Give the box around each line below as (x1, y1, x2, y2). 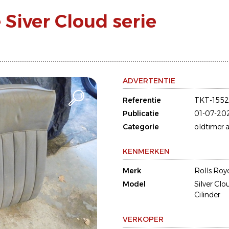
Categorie (123, 122, 159, 131)
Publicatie (123, 109, 159, 118)
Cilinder (194, 190, 220, 199)
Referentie (123, 96, 161, 105)
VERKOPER (123, 215, 164, 224)
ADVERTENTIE (123, 76, 175, 85)
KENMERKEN (123, 147, 170, 156)
